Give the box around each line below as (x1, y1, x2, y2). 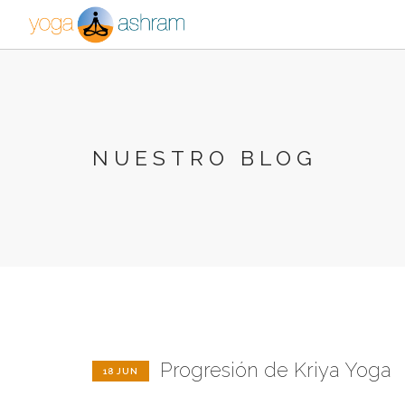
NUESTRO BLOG (92, 146, 317, 170)
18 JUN (103, 366, 138, 377)
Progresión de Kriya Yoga (160, 358, 391, 381)
